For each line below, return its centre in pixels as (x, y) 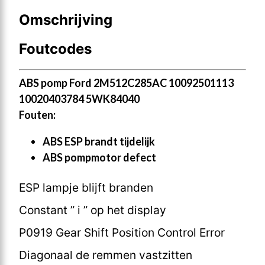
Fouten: (37, 114)
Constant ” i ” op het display (93, 210)
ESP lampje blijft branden (86, 187)
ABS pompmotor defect (99, 157)
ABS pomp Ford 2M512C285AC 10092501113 (126, 83)
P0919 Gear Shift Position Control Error (122, 232)
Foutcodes (55, 49)
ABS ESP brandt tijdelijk (99, 141)
